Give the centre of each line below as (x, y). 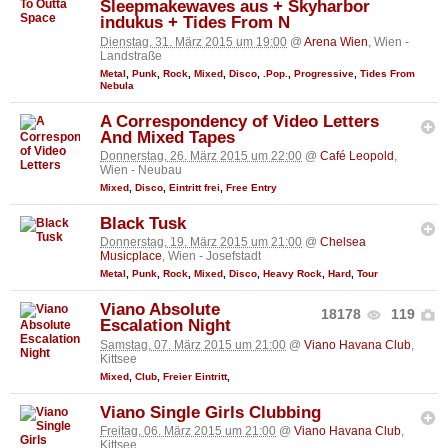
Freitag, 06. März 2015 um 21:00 (188, 431)
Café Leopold (357, 156)
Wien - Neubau (141, 170)
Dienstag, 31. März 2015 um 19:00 (193, 41)
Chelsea (343, 242)
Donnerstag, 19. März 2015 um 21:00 (201, 242)
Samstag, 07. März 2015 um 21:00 (193, 344)
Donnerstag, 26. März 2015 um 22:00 (201, 156)
